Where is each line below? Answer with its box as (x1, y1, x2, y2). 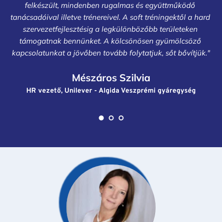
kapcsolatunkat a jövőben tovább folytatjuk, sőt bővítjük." (12, 48, 210, 58)
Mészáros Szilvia (72, 71, 150, 84)
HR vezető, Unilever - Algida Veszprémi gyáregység (26, 87, 196, 96)
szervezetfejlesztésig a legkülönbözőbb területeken (22, 24, 198, 34)
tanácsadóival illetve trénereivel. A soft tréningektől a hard (10, 12, 210, 22)
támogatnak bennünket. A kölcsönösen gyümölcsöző (19, 36, 201, 46)
